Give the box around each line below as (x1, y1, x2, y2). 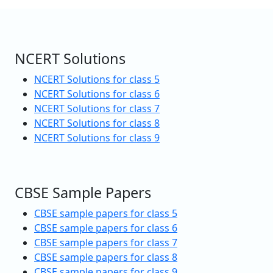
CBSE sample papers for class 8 (34, 250, 177, 264)
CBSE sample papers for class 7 (34, 235, 177, 249)
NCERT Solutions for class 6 (34, 87, 160, 101)
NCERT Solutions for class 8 (34, 116, 160, 130)
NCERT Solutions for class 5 (34, 72, 160, 86)
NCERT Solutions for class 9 (34, 130, 160, 144)
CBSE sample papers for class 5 (34, 206, 177, 220)
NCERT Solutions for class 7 (34, 101, 160, 115)
